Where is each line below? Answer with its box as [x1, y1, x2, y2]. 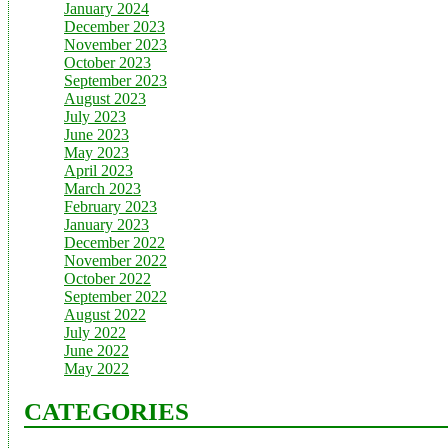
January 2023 [64, 215, 149, 233]
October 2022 [64, 269, 151, 287]
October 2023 [64, 53, 151, 71]
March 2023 [64, 179, 141, 197]
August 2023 [64, 89, 146, 107]
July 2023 [64, 107, 126, 125]
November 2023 [64, 35, 167, 53]
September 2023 [64, 71, 167, 89]
